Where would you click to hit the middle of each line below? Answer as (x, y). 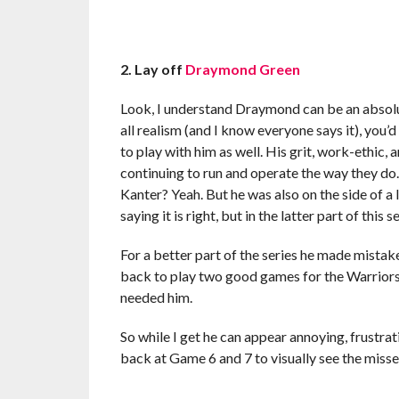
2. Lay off (152, 69)
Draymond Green (242, 69)
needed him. (156, 297)
